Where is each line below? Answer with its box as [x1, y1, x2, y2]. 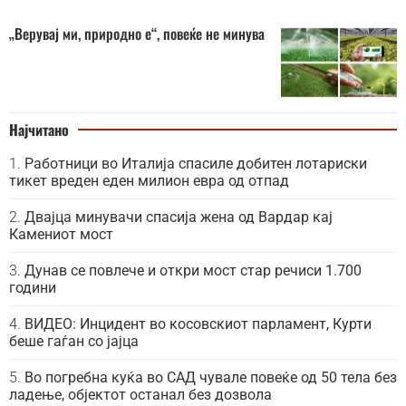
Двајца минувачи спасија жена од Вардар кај [24, 208, 333, 226]
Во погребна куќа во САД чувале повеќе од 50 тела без [24, 368, 397, 386]
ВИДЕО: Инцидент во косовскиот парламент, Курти [24, 314, 372, 333]
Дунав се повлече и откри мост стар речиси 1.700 [24, 261, 362, 279]
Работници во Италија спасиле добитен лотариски [24, 154, 367, 172]
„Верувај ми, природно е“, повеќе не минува [9, 22, 265, 44]
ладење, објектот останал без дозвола [9, 385, 272, 403]
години [9, 278, 56, 296]
